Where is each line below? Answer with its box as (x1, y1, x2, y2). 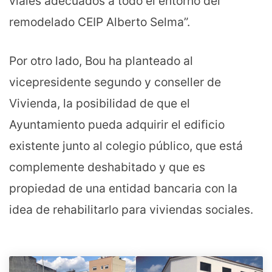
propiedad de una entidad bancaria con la (9, 181, 237, 196)
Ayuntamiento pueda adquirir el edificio (9, 117, 225, 132)
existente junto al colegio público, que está (9, 138, 243, 154)
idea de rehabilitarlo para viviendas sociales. (9, 202, 253, 217)
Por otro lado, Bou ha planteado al (9, 53, 193, 69)
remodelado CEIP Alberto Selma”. (9, 15, 190, 30)
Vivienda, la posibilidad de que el (9, 96, 190, 111)
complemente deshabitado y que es (9, 160, 205, 175)
